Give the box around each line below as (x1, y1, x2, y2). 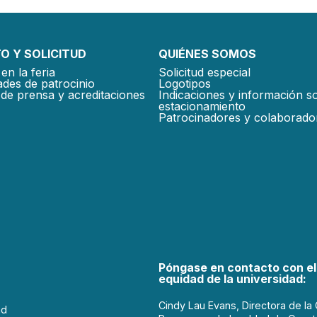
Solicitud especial (158, 64, 250, 79)
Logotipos (158, 76, 211, 91)
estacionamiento (158, 98, 246, 113)
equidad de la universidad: (158, 271, 306, 286)
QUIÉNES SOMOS (158, 46, 256, 61)
